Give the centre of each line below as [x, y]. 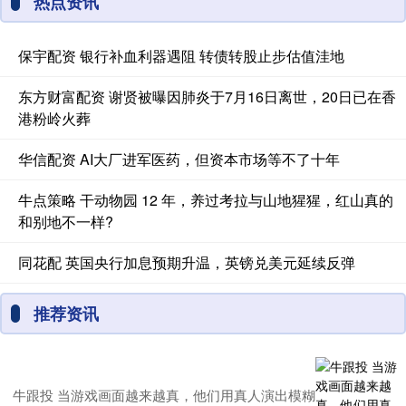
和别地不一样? [66, 221]
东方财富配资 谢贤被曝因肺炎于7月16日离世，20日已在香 [207, 96]
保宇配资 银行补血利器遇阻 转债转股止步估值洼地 [181, 55]
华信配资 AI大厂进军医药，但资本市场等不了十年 [179, 159]
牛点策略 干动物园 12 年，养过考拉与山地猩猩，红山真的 [206, 199]
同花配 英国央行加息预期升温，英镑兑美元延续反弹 [187, 262]
